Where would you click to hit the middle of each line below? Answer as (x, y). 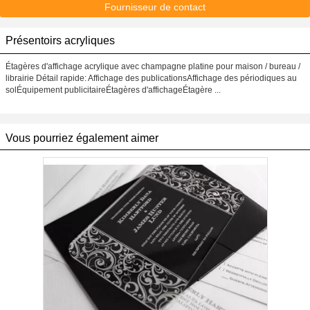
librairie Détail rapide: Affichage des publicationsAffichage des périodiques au (151, 78)
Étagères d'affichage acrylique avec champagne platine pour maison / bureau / (153, 66)
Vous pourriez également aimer (82, 138)
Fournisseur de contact (155, 7)
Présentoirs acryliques (60, 40)
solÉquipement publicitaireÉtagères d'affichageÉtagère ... (113, 90)
